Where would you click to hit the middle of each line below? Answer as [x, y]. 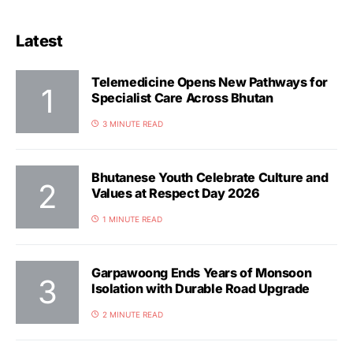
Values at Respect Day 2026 [176, 193]
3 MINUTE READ [133, 123]
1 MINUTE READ [132, 219]
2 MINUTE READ [133, 314]
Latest [39, 41]
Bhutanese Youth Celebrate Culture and [210, 177]
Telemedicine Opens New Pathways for [210, 82]
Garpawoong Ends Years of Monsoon [202, 272]
